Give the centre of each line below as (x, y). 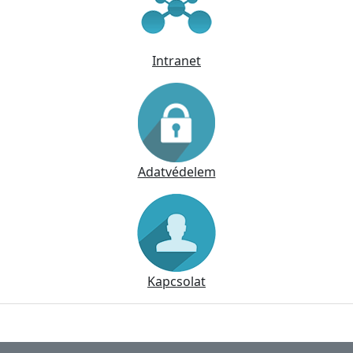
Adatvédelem (176, 172)
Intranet (176, 61)
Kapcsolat (176, 282)
